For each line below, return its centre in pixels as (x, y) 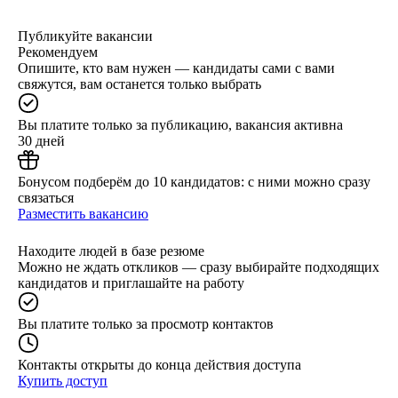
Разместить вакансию (83, 213)
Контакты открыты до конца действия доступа (159, 364)
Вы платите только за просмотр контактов (146, 323)
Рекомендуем (58, 52)
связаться (46, 197)
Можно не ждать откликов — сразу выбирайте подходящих (199, 267)
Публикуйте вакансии (85, 36)
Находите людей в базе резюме (111, 251)
